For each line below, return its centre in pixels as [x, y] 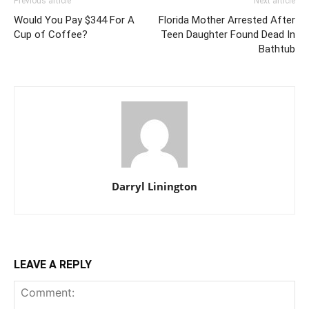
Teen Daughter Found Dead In [228, 34]
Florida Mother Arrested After [227, 20]
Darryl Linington [154, 186]
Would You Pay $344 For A [74, 20]
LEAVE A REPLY [53, 265]
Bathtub [277, 49]
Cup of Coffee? [51, 34]
